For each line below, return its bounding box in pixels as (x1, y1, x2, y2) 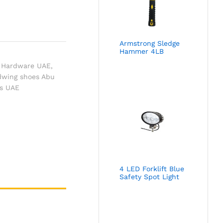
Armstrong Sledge (119, 39, 180, 47)
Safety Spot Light (119, 173, 180, 181)
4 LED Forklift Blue (119, 165, 185, 173)
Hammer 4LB (119, 47, 164, 55)
